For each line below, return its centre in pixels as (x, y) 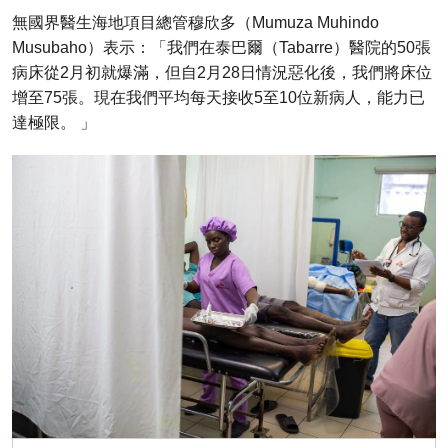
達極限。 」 (54, 122)
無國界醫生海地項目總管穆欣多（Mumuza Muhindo (195, 22)
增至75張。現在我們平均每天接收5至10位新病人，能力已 (218, 97)
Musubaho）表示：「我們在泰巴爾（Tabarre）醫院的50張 (221, 47)
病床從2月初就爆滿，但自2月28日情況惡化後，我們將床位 (222, 72)
